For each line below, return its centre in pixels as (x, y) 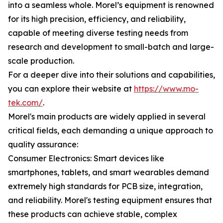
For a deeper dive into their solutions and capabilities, (111, 75)
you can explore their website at (71, 89)
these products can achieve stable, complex (93, 214)
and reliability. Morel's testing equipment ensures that (110, 200)
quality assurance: (43, 144)
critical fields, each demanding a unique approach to (111, 130)
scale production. (41, 61)
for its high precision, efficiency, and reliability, (97, 19)
